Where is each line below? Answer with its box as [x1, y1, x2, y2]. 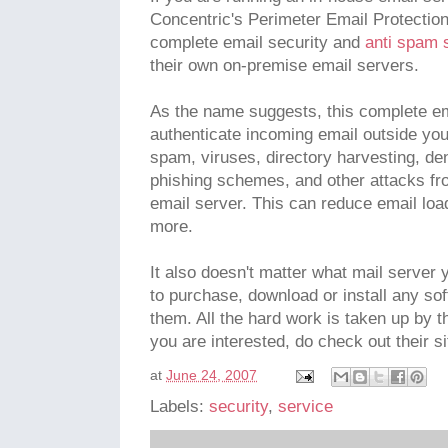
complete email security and [150, 33, 365, 53]
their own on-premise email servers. [150, 56, 419, 76]
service [278, 397, 333, 417]
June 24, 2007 [166, 367, 257, 384]
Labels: [150, 397, 209, 417]
